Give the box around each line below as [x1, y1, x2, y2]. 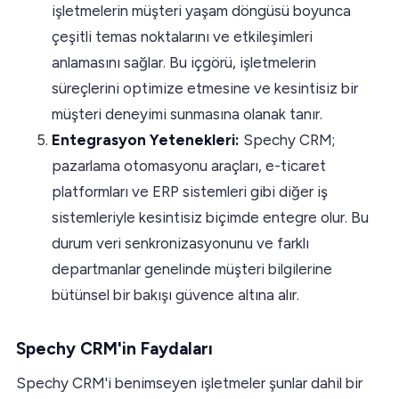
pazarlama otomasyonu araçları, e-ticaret [52, 156, 326, 175]
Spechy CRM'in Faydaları [16, 338, 213, 359]
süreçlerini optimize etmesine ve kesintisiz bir [52, 78, 358, 97]
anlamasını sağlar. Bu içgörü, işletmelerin [52, 53, 316, 71]
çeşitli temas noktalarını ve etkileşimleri [52, 27, 313, 45]
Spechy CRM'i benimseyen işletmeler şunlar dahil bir [16, 373, 362, 392]
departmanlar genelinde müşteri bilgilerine [52, 259, 332, 278]
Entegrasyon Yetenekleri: [52, 130, 240, 149]
